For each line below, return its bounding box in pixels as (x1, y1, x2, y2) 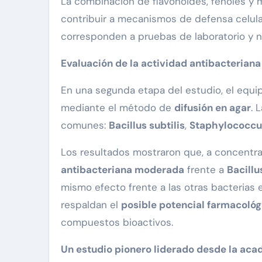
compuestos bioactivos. (61, 216, 173, 229)
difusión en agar (174, 101, 251, 115)
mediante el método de (61, 101, 174, 115)
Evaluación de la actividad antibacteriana (61, 57, 261, 70)
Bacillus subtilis (109, 119, 185, 132)
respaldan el (61, 198, 121, 212)
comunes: (61, 119, 109, 132)
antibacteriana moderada (61, 163, 184, 177)
